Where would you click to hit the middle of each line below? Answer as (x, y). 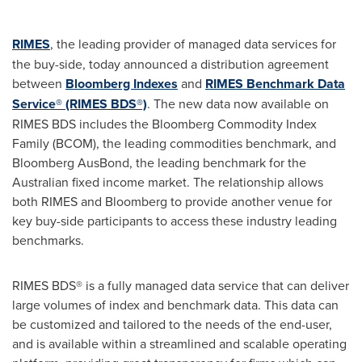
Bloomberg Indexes (122, 84)
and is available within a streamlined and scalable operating (179, 343)
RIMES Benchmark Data (275, 84)
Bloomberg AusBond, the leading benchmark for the (159, 162)
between (39, 83)
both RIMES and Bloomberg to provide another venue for (172, 201)
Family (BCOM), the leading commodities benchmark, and (174, 143)
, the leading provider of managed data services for (193, 44)
